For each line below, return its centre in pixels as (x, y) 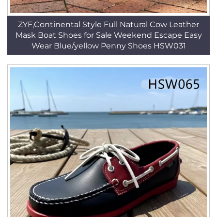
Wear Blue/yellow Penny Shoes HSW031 (108, 46)
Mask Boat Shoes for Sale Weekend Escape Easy (108, 35)
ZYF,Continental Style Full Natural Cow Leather (108, 24)
